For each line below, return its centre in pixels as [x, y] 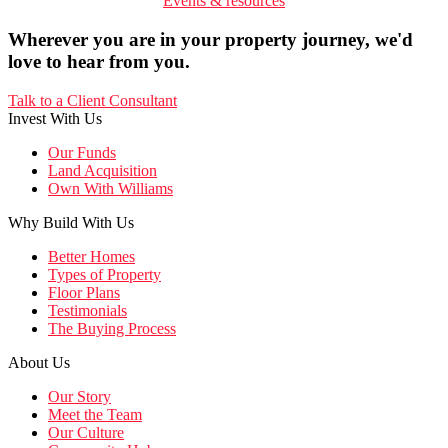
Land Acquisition [102, 170]
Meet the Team [95, 414]
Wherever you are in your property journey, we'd [210, 39]
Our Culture [86, 432]
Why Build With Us [71, 222]
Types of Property [104, 274]
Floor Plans [84, 292]
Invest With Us [55, 118]
